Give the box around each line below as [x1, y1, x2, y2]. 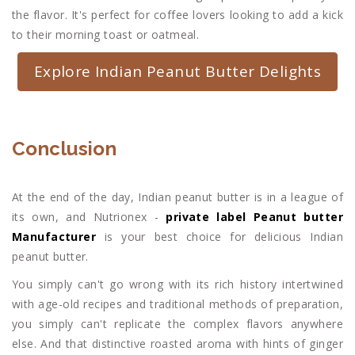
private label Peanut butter [166, 208, 344, 224]
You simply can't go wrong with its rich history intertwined [12, 276, 343, 292]
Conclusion [12, 136, 117, 160]
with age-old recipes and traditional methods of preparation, [12, 296, 343, 311]
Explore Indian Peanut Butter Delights [33, 60, 322, 82]
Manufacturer [12, 228, 97, 244]
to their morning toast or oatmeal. [12, 26, 200, 42]
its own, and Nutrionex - [12, 208, 166, 224]
